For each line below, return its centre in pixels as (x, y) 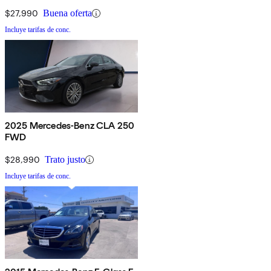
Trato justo (65, 160)
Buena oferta (67, 13)
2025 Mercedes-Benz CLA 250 (70, 126)
